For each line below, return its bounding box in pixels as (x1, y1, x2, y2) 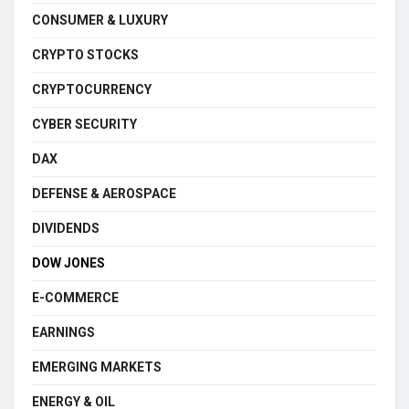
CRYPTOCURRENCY (32, 82, 152, 97)
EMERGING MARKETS (32, 360, 162, 374)
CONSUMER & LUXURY (32, 13, 168, 27)
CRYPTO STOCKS (32, 47, 139, 62)
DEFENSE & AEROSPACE (32, 186, 176, 201)
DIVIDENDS (32, 221, 100, 236)
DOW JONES (32, 256, 105, 270)
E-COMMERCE (32, 290, 119, 305)
